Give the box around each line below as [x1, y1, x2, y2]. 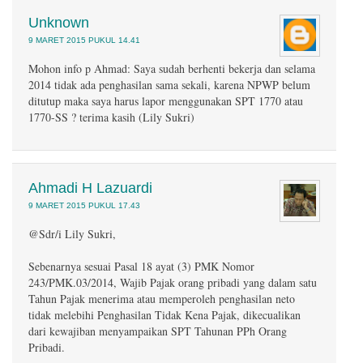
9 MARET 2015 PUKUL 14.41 [28, 36, 140, 45]
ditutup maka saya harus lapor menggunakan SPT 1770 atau [28, 93, 303, 109]
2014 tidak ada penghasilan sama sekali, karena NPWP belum [28, 77, 310, 92]
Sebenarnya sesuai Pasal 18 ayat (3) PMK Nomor [28, 258, 254, 274]
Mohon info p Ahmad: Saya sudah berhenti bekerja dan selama [28, 61, 315, 76]
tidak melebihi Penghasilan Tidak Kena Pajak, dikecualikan [28, 307, 301, 322]
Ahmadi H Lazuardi [28, 180, 152, 196]
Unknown [28, 15, 89, 31]
